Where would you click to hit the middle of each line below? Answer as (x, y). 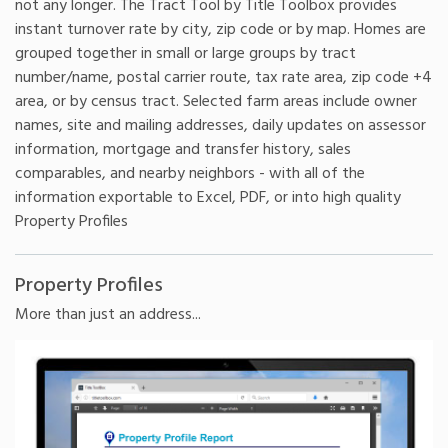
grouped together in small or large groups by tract (185, 53)
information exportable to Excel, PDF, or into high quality (208, 197)
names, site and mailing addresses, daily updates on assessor (220, 125)
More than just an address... (108, 315)
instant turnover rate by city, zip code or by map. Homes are (220, 29)
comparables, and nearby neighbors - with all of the (190, 173)
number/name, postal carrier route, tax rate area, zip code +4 (223, 77)
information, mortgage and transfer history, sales (183, 149)
